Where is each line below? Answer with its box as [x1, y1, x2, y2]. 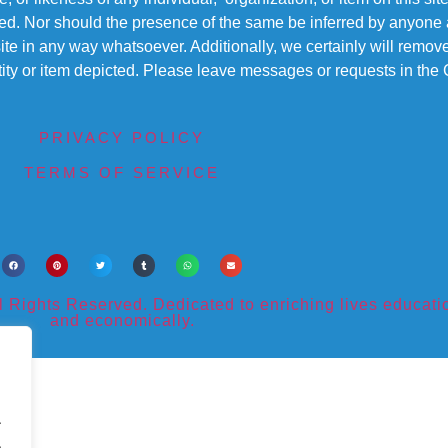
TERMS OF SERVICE [24, 164, 220, 182]
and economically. [49, 311, 195, 329]
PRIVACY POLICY [39, 129, 205, 147]
